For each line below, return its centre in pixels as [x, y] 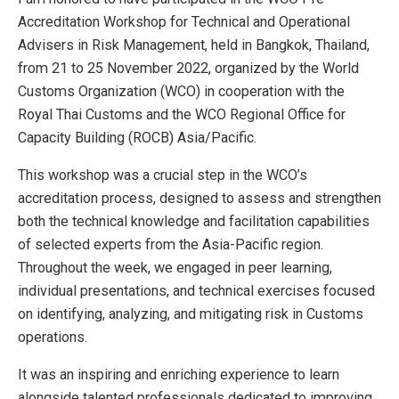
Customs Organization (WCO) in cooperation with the [181, 91]
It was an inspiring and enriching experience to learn [179, 374]
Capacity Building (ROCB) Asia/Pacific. [137, 137]
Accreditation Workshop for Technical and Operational [184, 21]
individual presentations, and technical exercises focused [196, 290]
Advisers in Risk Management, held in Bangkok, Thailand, [194, 45]
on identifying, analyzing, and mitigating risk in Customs [191, 313]
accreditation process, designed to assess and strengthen [199, 198]
